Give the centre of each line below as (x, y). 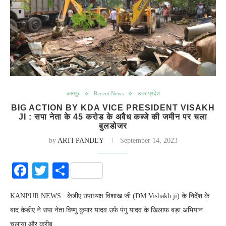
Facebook (60, 171)
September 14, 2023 (149, 140)
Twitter (72, 171)
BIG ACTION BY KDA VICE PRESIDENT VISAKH (113, 108)
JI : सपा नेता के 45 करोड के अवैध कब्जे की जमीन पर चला (113, 117)
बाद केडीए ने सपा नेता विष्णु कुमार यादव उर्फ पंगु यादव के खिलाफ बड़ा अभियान (106, 210)
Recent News (108, 93)
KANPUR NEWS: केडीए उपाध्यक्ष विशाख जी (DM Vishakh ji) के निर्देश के (110, 196)
